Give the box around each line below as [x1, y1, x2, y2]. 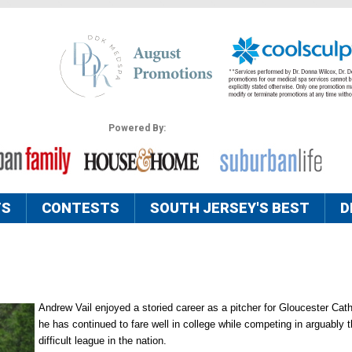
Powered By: [108, 123, 166, 134]
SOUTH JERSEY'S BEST [150, 200, 310, 217]
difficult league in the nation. [38, 335, 167, 347]
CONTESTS [42, 200, 119, 217]
